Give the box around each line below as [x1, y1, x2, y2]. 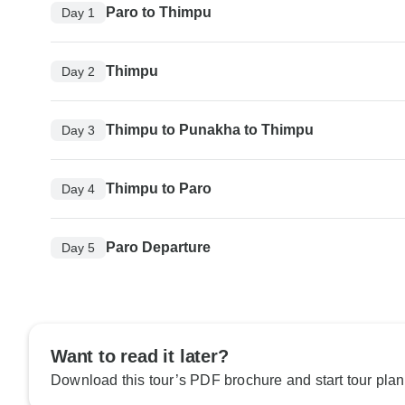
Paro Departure [106, 240, 211, 256]
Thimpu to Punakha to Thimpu [106, 122, 314, 138]
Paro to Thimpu [106, 5, 212, 21]
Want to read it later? [51, 346, 229, 367]
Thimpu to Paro [106, 181, 212, 197]
